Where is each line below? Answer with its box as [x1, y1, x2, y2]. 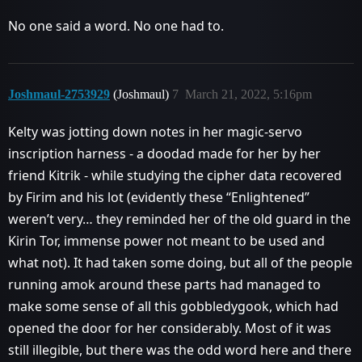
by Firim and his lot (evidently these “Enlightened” [8, 188, 309, 206]
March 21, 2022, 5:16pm [185, 87, 312, 101]
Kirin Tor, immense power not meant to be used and [8, 232, 325, 250]
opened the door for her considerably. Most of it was [8, 319, 331, 337]
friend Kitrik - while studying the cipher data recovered [8, 166, 342, 184]
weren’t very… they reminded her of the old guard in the [8, 210, 351, 228]
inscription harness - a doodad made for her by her [8, 145, 321, 162]
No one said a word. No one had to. [8, 17, 224, 35]
